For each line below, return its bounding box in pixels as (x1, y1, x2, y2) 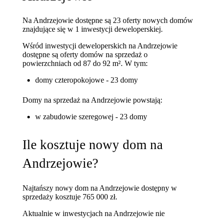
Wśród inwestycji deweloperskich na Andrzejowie (22, 42, 178, 50)
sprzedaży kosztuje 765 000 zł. (22, 192, 118, 201)
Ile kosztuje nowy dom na (22, 137, 163, 152)
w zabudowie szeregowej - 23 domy (35, 112, 147, 121)
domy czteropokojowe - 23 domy (35, 76, 138, 85)
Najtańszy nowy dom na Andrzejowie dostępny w (22, 183, 177, 192)
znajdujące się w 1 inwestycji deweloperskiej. (22, 25, 163, 34)
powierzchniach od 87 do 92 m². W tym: (22, 59, 148, 68)
